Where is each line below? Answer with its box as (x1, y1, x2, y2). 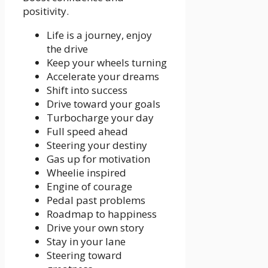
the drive (47, 42, 88, 56)
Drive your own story (47, 221, 144, 235)
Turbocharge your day (47, 111, 154, 125)
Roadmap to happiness (47, 207, 157, 221)
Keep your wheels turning (47, 56, 167, 70)
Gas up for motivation (47, 152, 150, 166)
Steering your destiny (47, 138, 147, 153)
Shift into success (47, 83, 127, 98)
